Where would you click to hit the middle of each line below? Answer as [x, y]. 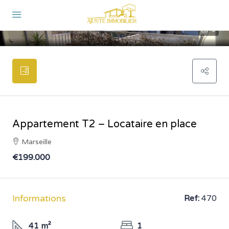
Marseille [37, 142]
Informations [39, 198]
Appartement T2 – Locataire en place [105, 124]
